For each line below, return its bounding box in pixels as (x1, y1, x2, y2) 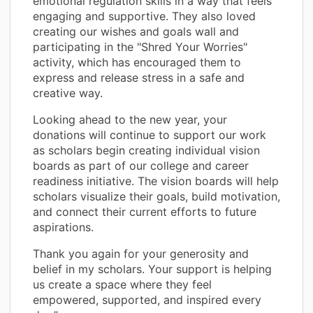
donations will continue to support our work (33, 127, 266, 142)
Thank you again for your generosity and (33, 246, 249, 261)
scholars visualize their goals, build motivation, (33, 189, 280, 203)
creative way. (33, 85, 103, 100)
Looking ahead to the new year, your (33, 112, 227, 126)
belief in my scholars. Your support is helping (33, 261, 272, 276)
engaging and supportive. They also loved (33, 8, 256, 23)
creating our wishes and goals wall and (33, 24, 239, 38)
